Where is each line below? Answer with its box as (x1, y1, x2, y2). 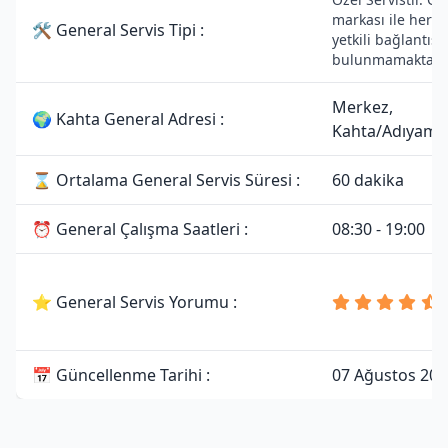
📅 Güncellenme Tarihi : (32, 364, 210, 386)
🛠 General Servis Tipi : (32, 19, 204, 41)
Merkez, (332, 96, 393, 118)
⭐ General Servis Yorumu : (32, 291, 237, 313)
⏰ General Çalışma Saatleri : (32, 218, 248, 240)
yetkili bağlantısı (332, 30, 442, 49)
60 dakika (332, 169, 404, 191)
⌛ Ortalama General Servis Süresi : (32, 169, 300, 191)
